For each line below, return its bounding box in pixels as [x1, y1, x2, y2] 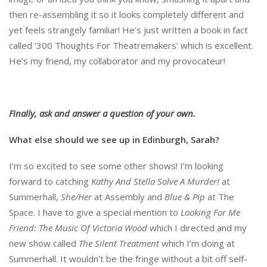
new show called [9, 237, 79, 249]
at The [205, 190, 234, 203]
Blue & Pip [164, 190, 205, 203]
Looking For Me [181, 206, 240, 218]
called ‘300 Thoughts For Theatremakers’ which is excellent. [9, 39, 253, 51]
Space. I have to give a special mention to [9, 206, 181, 218]
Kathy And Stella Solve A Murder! [91, 175, 219, 187]
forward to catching [9, 175, 91, 187]
